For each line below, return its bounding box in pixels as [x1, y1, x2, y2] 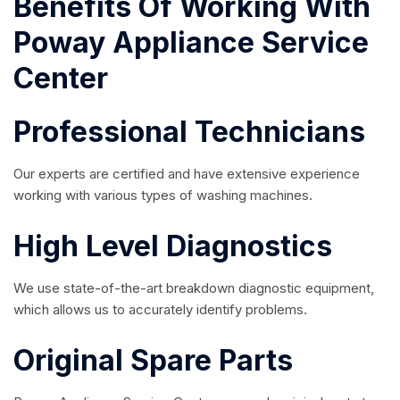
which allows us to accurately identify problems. [13, 300, 307, 318]
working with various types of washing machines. [13, 186, 312, 204]
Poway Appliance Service [13, 24, 369, 60]
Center [13, 60, 108, 96]
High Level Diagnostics [13, 228, 332, 263]
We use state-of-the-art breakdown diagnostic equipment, [13, 279, 374, 296]
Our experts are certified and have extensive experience [13, 164, 360, 182]
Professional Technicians [13, 113, 365, 149]
